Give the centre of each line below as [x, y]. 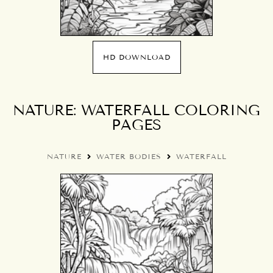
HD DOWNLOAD [136, 57]
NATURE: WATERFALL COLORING [136, 110]
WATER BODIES [129, 156]
